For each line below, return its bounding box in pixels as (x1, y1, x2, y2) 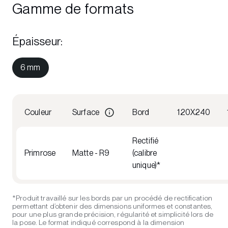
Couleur (24, 107, 52, 117)
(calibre (132, 148, 157, 158)
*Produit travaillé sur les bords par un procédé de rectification (12, 194, 212, 202)
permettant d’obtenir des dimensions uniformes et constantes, (12, 202, 213, 210)
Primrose (24, 148, 56, 158)
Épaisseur (12, 35, 61, 48)
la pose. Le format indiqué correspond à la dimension (12, 218, 185, 226)
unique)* (132, 160, 161, 170)
